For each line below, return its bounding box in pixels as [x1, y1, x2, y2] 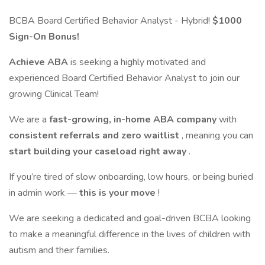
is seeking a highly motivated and [70, 56, 206, 69]
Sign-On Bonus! [9, 30, 79, 43]
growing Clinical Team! [9, 88, 99, 101]
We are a [9, 113, 49, 126]
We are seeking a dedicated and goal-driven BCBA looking [9, 212, 251, 225]
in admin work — [9, 186, 79, 199]
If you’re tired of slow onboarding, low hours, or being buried [9, 170, 253, 183]
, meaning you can [182, 129, 253, 142]
